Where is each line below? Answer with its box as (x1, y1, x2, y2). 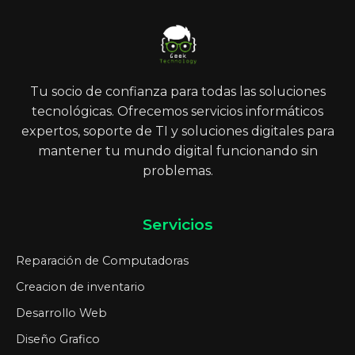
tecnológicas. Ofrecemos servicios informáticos (32, 104, 323, 120)
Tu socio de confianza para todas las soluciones (29, 84, 326, 100)
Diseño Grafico (16, 332, 100, 347)
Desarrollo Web (16, 306, 107, 321)
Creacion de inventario (16, 280, 145, 295)
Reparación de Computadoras (16, 254, 189, 269)
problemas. (142, 163, 213, 179)
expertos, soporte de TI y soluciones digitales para (21, 124, 334, 139)
